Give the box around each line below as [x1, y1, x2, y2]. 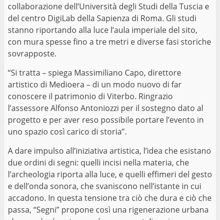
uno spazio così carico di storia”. [8, 126, 127, 137]
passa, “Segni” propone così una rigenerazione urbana [8, 204, 209, 215]
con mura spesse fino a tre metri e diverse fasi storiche [8, 36, 211, 47]
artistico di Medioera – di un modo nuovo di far [8, 79, 182, 90]
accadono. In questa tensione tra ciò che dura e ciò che [8, 192, 212, 203]
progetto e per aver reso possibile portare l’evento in [8, 114, 204, 125]
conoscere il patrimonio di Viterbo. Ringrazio [8, 90, 173, 102]
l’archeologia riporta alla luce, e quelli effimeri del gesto [8, 168, 212, 180]
